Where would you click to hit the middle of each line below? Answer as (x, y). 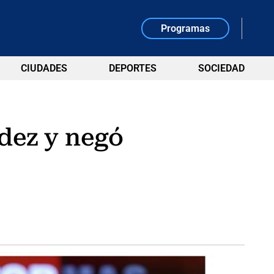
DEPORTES (132, 68)
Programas (186, 28)
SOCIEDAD (221, 68)
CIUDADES (44, 68)
